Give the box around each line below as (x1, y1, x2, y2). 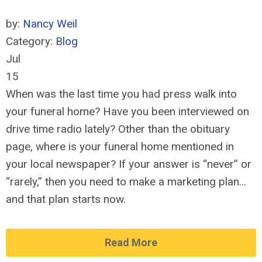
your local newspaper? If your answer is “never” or (6, 157, 251, 171)
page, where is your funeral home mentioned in (6, 140, 234, 153)
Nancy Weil (23, 17, 77, 30)
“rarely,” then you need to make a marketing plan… (6, 175, 246, 188)
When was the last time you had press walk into (6, 87, 237, 101)
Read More (105, 236, 157, 249)
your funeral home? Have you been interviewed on (6, 105, 249, 118)
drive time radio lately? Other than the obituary (6, 122, 230, 136)
